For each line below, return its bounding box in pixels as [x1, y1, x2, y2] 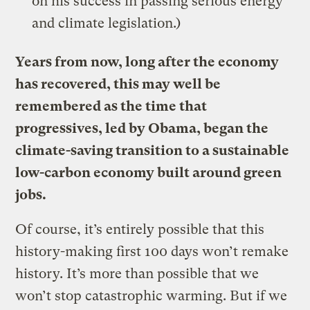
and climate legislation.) [32, 15, 181, 31]
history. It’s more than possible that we [15, 265, 259, 282]
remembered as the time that [15, 98, 208, 114]
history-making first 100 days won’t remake [15, 243, 289, 259]
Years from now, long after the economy [15, 53, 280, 70]
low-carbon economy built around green [15, 164, 282, 181]
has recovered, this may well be [15, 75, 221, 92]
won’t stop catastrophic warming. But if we [15, 287, 288, 304]
